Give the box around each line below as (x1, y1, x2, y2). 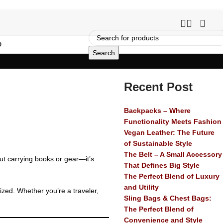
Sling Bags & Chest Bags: (124, 194, 212, 202)
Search (93, 48, 115, 57)
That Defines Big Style (124, 161, 200, 169)
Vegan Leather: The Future (124, 128, 215, 136)
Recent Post (124, 80, 193, 94)
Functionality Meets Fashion (124, 117, 222, 125)
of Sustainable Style (124, 139, 192, 147)
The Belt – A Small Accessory (124, 150, 222, 158)
